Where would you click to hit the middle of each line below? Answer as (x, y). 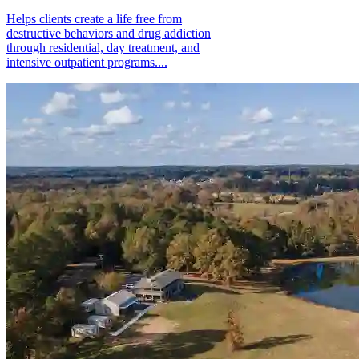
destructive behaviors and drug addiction (109, 33)
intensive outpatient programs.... (87, 62)
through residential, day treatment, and (103, 47)
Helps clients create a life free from (94, 18)
